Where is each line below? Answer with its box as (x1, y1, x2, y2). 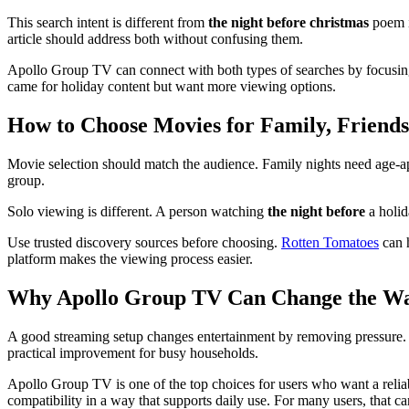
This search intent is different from (7, 15, 208, 31)
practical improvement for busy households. (7, 344, 258, 361)
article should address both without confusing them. (7, 31, 303, 47)
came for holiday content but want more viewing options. (7, 79, 336, 95)
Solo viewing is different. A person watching (7, 204, 267, 219)
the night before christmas (208, 15, 369, 31)
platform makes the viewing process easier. (7, 251, 253, 267)
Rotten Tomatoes (281, 235, 379, 250)
